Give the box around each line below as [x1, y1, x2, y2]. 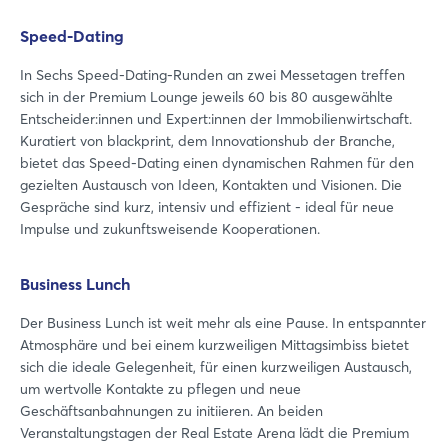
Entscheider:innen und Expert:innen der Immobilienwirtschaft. [20, 109, 412, 128]
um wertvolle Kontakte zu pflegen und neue [20, 379, 301, 398]
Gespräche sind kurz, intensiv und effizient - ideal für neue [20, 197, 394, 216]
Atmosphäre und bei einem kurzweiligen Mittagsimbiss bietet [20, 335, 409, 354]
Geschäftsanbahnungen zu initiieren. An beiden [20, 401, 323, 420]
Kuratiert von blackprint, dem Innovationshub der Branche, [20, 131, 395, 150]
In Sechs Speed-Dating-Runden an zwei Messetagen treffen [20, 65, 405, 84]
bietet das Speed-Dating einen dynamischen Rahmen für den [20, 153, 414, 172]
